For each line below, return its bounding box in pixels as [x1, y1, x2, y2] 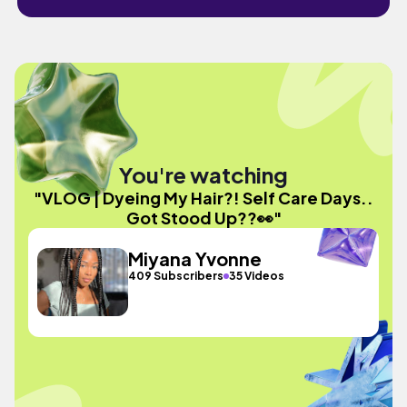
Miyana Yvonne [128, 247, 263, 270]
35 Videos [229, 269, 285, 283]
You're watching [119, 160, 288, 188]
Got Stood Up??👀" [125, 206, 282, 228]
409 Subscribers [128, 269, 224, 283]
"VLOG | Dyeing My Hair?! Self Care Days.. [34, 186, 373, 208]
